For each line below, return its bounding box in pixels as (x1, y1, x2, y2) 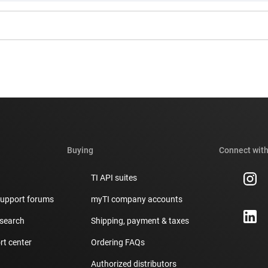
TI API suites (91, 172, 137, 182)
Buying (67, 145, 93, 155)
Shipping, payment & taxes (91, 215, 189, 226)
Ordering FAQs (91, 237, 145, 247)
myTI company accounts (91, 194, 182, 204)
